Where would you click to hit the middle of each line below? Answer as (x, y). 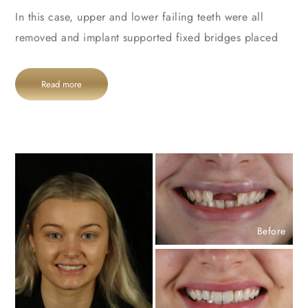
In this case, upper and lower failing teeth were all (140, 17)
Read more (62, 85)
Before (271, 231)
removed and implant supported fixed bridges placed (151, 38)
